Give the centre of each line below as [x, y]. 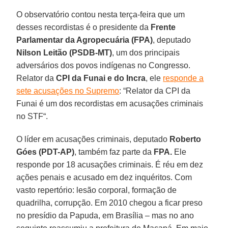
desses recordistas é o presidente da [84, 27]
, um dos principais [146, 52]
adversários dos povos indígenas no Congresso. [104, 65]
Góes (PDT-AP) [46, 152]
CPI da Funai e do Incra [101, 78]
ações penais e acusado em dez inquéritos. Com [104, 177]
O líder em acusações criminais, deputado [93, 139]
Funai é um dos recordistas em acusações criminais [110, 103]
